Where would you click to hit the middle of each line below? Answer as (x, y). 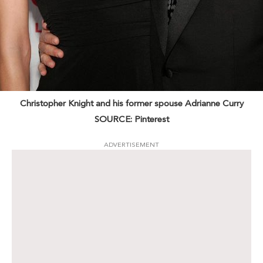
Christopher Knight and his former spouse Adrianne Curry (131, 104)
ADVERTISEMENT (131, 145)
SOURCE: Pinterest (131, 119)
